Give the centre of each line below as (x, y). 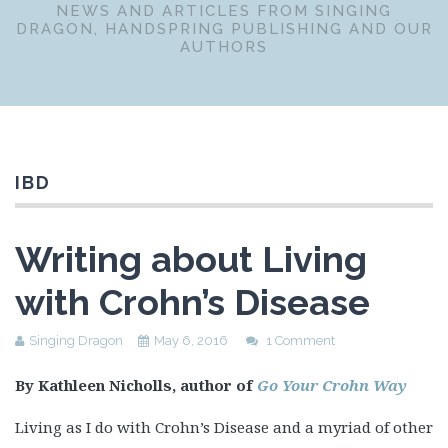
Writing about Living (191, 259)
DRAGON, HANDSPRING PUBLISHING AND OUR (224, 29)
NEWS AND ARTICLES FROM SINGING (224, 11)
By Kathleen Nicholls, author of (136, 385)
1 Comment (300, 340)
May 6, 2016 (191, 340)
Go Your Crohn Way (332, 385)
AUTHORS (224, 47)
